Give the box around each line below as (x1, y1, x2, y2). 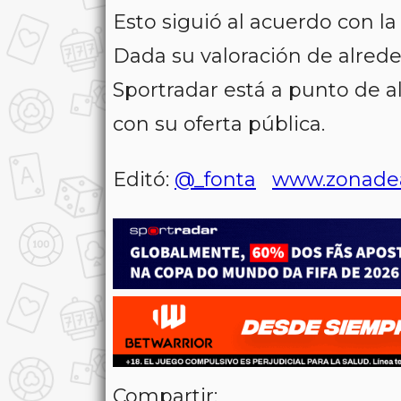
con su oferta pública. (113, 112, 325, 136)
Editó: (113, 167, 175, 192)
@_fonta (175, 167, 256, 192)
